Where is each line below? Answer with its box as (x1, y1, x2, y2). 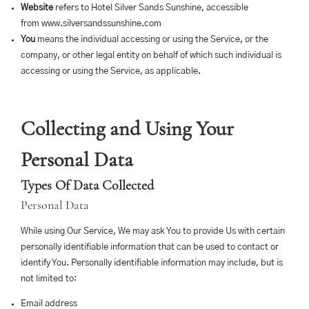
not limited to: (21, 275, 77, 283)
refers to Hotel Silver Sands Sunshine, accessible (53, 3, 248, 12)
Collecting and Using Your (21, 116, 234, 141)
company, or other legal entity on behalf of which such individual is (21, 51, 281, 60)
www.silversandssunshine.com (41, 19, 161, 28)
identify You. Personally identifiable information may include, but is (21, 259, 283, 268)
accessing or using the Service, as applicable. (21, 67, 201, 76)
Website (21, 3, 53, 12)
